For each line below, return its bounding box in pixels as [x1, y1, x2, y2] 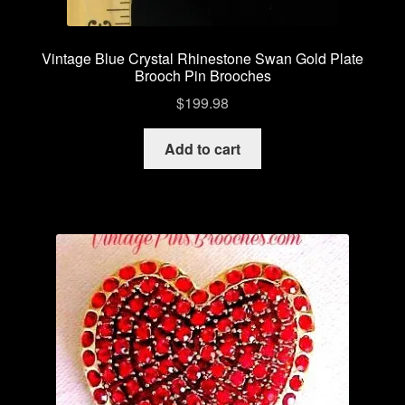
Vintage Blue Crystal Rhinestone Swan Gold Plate [42, 47, 363, 69]
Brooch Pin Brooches [134, 64, 271, 86]
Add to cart [165, 138, 240, 160]
